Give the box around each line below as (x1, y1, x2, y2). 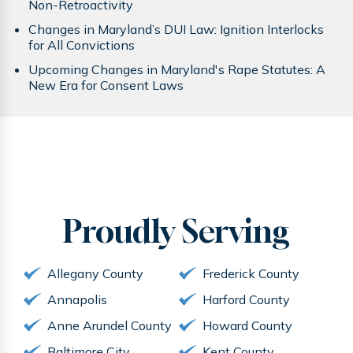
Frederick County (203, 266, 300, 281)
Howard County (203, 318, 293, 333)
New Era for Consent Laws (28, 77, 184, 93)
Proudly (63, 212, 182, 250)
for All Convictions (28, 37, 135, 53)
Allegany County (46, 266, 143, 281)
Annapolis (46, 292, 107, 307)
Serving (182, 212, 290, 250)
